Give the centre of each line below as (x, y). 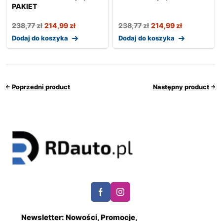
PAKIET (24, 6)
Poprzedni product (41, 87)
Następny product (181, 87)
